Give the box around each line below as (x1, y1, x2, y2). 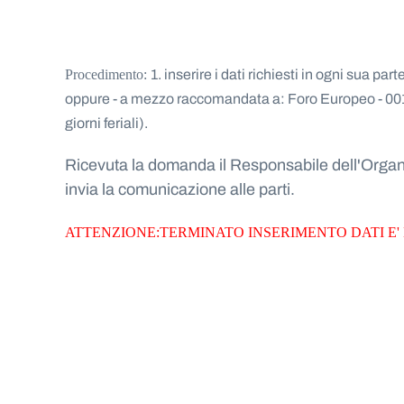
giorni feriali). (65, 115, 148, 131)
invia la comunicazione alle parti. (65, 179, 295, 198)
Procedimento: (65, 66, 151, 82)
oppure (65, 90, 113, 106)
